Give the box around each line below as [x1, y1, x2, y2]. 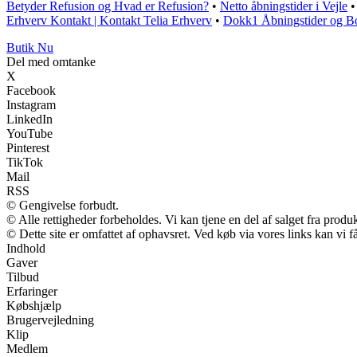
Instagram [6, 98, 56, 112]
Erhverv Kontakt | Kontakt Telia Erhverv [6, 14, 212, 28]
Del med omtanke [6, 55, 96, 69]
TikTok [6, 155, 43, 170]
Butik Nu [6, 41, 53, 55]
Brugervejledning [6, 313, 94, 328]
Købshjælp [6, 299, 61, 313]
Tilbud [6, 270, 39, 284]
